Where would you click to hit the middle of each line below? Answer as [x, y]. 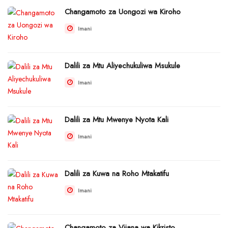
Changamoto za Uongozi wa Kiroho [123, 11]
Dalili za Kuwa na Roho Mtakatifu [117, 173]
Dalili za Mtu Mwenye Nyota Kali [117, 119]
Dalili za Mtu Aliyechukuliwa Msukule [122, 65]
